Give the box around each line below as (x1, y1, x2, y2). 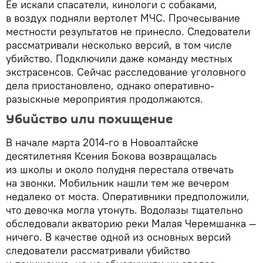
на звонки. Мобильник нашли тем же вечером (6, 176, 229, 190)
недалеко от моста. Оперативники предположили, (6, 190, 249, 204)
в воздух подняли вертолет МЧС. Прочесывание (6, 11, 240, 25)
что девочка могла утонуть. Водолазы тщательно (6, 203, 243, 217)
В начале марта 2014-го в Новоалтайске (6, 136, 198, 150)
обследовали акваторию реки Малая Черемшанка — (6, 217, 257, 231)
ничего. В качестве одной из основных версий (6, 230, 231, 244)
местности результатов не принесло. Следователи (6, 25, 250, 39)
